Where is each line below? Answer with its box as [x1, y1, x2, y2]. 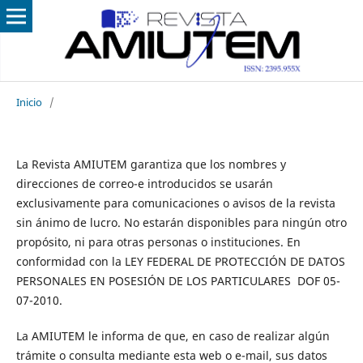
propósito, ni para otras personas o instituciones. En [15, 233, 301, 250]
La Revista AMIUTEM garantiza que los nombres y [15, 156, 286, 172]
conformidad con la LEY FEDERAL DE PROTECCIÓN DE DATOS [15, 253, 345, 269]
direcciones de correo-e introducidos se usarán [15, 175, 273, 191]
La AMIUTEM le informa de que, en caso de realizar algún [15, 327, 330, 344]
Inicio [15, 94, 42, 109]
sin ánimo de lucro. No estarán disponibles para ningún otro [15, 214, 347, 230]
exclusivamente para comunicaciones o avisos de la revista [15, 194, 335, 211]
